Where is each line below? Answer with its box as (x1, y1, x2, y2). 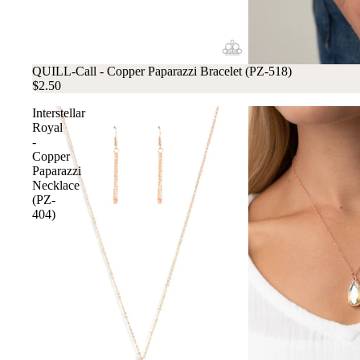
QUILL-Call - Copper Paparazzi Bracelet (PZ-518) (32, 64, 292, 79)
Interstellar (32, 106, 85, 121)
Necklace (32, 178, 80, 193)
